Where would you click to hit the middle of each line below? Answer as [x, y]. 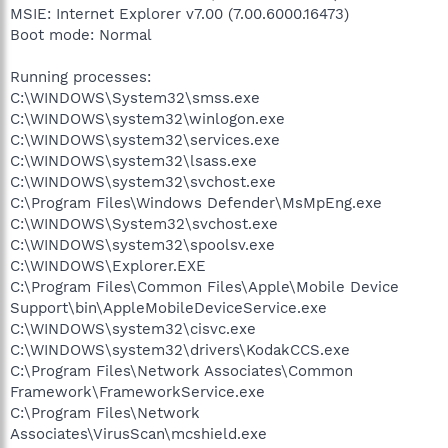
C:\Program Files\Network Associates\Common [181, 370]
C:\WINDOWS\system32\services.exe [145, 139]
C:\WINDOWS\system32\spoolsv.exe [142, 244]
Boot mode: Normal [81, 34]
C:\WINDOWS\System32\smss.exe [135, 97]
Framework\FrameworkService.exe [137, 391]
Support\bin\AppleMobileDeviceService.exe [168, 307]
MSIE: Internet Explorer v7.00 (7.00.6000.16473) [179, 13]
